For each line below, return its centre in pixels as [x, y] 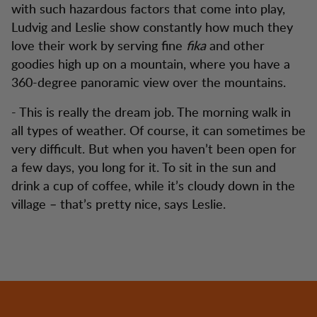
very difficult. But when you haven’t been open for [154, 148]
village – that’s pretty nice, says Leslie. [119, 203]
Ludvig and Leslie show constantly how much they [152, 27]
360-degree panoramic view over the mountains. [149, 82]
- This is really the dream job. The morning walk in [151, 111]
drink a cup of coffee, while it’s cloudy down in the [153, 185]
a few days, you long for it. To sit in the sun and [144, 167]
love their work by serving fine [99, 45]
